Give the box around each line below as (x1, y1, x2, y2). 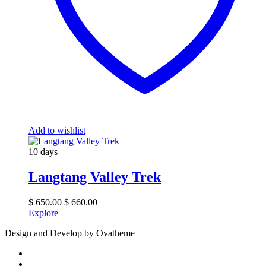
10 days (28, 146, 58, 157)
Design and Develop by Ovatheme (5, 227, 135, 238)
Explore (28, 207, 58, 218)
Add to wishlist (28, 125, 85, 135)
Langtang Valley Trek (28, 169, 161, 185)
